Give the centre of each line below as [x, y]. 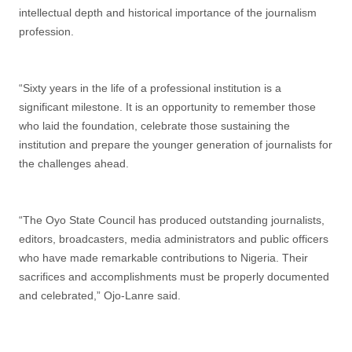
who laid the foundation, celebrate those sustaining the [154, 126]
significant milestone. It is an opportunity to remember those [167, 107]
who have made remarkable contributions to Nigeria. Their [163, 258]
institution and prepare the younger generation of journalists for [176, 145]
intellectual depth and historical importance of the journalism [168, 13]
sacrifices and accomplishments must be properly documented [174, 277]
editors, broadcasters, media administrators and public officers [174, 239]
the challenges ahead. [74, 163]
